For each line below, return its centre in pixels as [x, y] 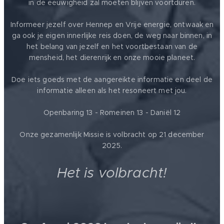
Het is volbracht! [112, 172]
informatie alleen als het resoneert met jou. [112, 90]
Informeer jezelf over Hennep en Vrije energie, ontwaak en [112, 24]
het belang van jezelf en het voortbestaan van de [112, 46]
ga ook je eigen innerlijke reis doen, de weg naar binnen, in [112, 35]
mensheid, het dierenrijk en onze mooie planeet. [112, 57]
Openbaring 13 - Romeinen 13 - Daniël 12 [112, 112]
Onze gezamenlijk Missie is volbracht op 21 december [112, 134]
